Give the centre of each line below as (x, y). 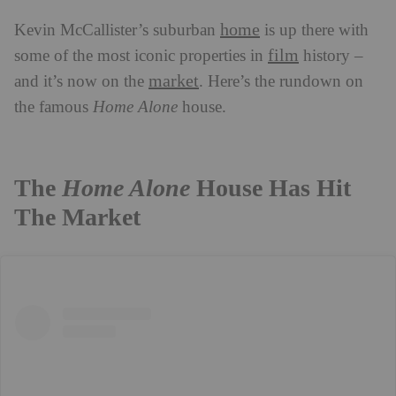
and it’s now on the (81, 81)
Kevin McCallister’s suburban (117, 30)
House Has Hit (270, 187)
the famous (53, 107)
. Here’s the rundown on (281, 81)
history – (331, 56)
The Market (77, 216)
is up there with (314, 30)
